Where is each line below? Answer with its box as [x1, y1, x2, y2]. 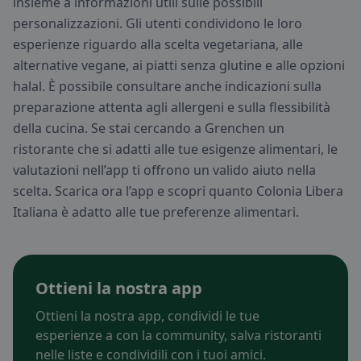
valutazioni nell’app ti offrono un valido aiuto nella [13, 161, 316, 180]
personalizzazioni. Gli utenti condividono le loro [13, 15, 302, 33]
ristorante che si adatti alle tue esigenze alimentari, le [13, 140, 338, 159]
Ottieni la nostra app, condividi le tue [35, 307, 259, 326]
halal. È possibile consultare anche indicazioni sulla [13, 77, 322, 96]
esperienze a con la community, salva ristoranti [35, 326, 322, 345]
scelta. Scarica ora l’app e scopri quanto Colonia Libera [13, 182, 343, 201]
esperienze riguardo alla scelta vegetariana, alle [13, 35, 303, 54]
